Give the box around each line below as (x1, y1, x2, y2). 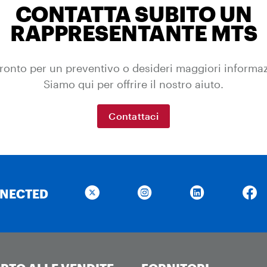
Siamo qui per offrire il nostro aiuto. (44, 77, 223, 91)
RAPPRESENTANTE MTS (10, 20, 257, 46)
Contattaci (108, 110, 159, 122)
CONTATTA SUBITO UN (15, 1, 252, 27)
